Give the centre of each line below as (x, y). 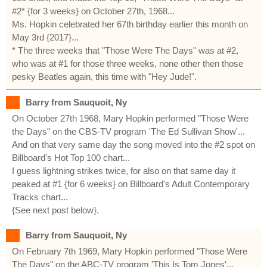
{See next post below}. (55, 210)
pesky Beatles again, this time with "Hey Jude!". (104, 76)
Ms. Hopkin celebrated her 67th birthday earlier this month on (130, 24)
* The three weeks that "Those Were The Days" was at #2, (125, 50)
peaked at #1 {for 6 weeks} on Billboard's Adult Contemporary (131, 184)
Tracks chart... (40, 197)
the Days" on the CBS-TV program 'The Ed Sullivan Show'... (128, 131)
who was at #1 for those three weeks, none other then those (128, 63)
